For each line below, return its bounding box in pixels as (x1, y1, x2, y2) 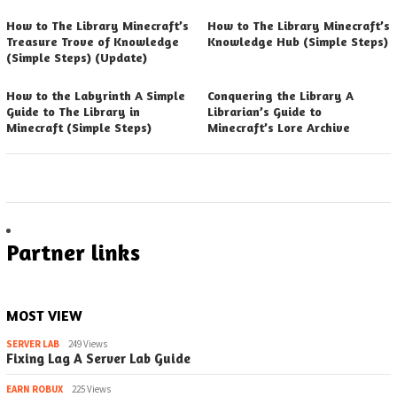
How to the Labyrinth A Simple (6, 88, 185, 104)
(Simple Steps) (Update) (6, 50, 147, 66)
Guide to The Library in (6, 104, 140, 120)
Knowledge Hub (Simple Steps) (207, 34, 388, 50)
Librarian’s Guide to (207, 104, 322, 120)
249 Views (68, 338, 107, 351)
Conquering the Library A (207, 88, 354, 104)
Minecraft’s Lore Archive (207, 120, 350, 136)
